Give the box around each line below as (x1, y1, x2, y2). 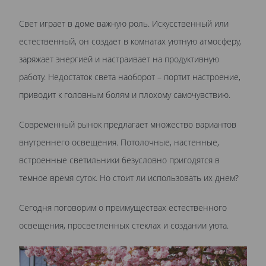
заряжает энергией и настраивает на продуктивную (19, 53, 219, 65)
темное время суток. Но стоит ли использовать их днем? (19, 172, 239, 183)
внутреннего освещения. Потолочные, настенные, (19, 137, 219, 148)
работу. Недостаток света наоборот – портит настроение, (19, 71, 240, 83)
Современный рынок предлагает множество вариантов (19, 119, 236, 130)
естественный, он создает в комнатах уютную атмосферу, (19, 36, 241, 47)
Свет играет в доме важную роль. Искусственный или (19, 18, 229, 29)
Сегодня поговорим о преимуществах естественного (19, 202, 227, 213)
